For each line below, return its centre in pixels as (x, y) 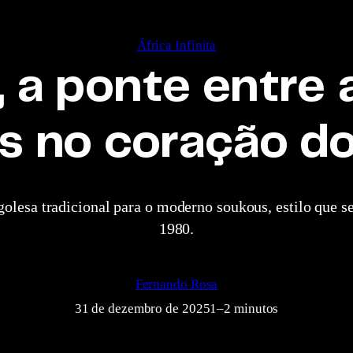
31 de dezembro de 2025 (142, 309)
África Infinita (176, 45)
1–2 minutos (244, 309)
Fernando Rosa (176, 284)
